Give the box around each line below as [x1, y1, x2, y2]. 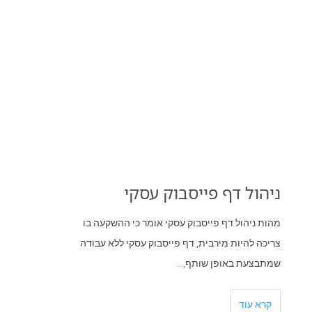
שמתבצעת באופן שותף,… [176, 258, 281, 269]
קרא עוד [238, 299, 272, 310]
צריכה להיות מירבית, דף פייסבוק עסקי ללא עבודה [79, 237, 281, 249]
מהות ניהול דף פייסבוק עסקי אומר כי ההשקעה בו [82, 217, 281, 228]
